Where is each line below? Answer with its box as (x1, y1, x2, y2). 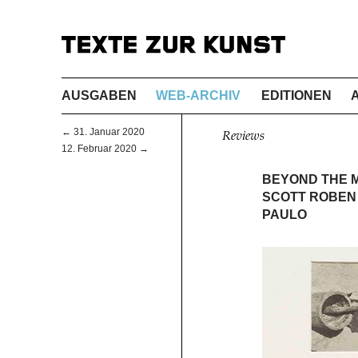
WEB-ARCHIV (156, 88, 241, 102)
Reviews (221, 129, 265, 143)
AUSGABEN (62, 88, 137, 102)
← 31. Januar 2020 (62, 126, 145, 138)
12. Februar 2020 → (62, 143, 149, 155)
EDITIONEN (261, 88, 332, 102)
